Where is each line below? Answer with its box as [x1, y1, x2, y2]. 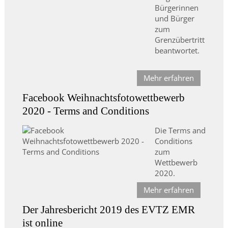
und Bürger [154, 13, 194, 24]
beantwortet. [154, 45, 199, 56]
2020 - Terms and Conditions [22, 105, 149, 118]
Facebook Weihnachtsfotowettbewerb [22, 92, 185, 104]
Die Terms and [154, 125, 206, 136]
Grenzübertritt [154, 35, 205, 45]
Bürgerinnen [154, 3, 198, 13]
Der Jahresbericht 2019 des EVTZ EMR [22, 204, 195, 216]
